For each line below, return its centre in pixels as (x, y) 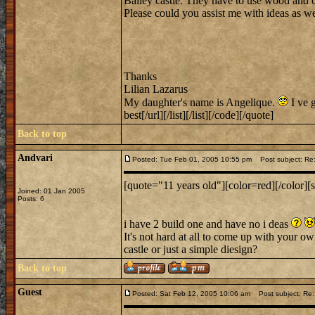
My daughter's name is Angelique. (201, 102)
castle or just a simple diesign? (191, 249)
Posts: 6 (31, 199)
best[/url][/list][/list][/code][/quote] (199, 115)
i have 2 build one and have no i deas (207, 224)
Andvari (35, 158)
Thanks (140, 76)
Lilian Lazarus (156, 89)
